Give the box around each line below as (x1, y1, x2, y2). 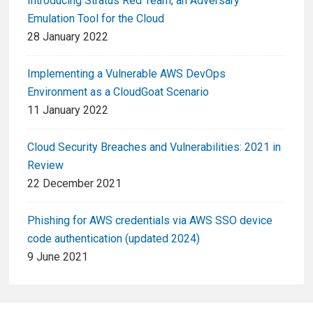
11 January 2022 (27, 103, 108, 117)
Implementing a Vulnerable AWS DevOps (27, 66, 226, 80)
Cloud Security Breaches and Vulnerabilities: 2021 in (27, 140, 281, 154)
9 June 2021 (27, 249, 88, 263)
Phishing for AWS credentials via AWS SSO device (27, 213, 272, 227)
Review (27, 158, 64, 172)
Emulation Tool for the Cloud (27, 11, 164, 25)
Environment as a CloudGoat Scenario (27, 85, 209, 99)
